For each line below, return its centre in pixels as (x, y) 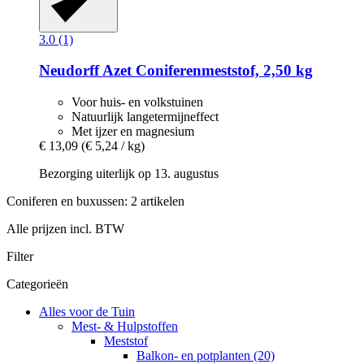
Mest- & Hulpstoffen (125, 327)
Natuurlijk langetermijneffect (145, 117)
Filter (20, 257)
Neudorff (69, 71)
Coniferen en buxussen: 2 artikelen (95, 201)
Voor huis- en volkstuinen (137, 102)
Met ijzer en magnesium (133, 132)
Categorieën (37, 284)
